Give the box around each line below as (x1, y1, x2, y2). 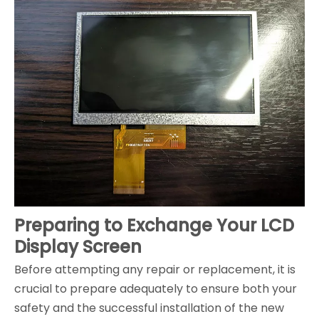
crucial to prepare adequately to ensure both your (14, 280, 297, 297)
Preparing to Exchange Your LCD (14, 213, 294, 237)
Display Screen (14, 234, 142, 258)
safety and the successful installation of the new (14, 299, 284, 316)
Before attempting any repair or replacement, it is (14, 261, 296, 278)
